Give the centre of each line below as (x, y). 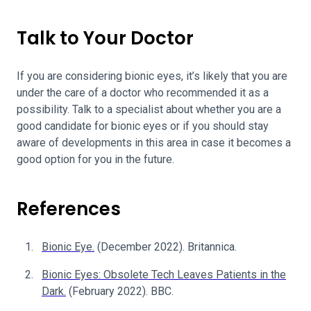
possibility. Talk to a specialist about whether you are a (149, 109)
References (69, 209)
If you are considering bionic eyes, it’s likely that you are (152, 76)
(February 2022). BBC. (120, 291)
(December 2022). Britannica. (166, 247)
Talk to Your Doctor (107, 38)
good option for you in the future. (95, 159)
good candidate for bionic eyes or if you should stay (143, 126)
